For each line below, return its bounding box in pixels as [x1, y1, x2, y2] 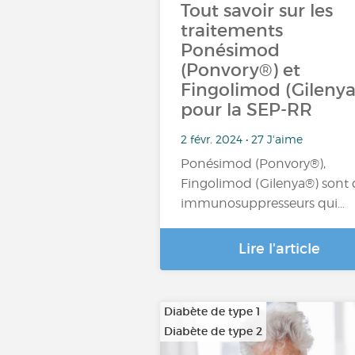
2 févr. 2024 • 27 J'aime [181, 132, 303, 146]
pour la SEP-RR [181, 99, 312, 120]
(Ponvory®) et [181, 59, 300, 81]
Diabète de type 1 [164, 304, 260, 319]
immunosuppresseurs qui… [181, 196, 345, 211]
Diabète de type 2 [164, 324, 262, 338]
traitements [181, 20, 283, 41]
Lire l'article [238, 240, 320, 258]
